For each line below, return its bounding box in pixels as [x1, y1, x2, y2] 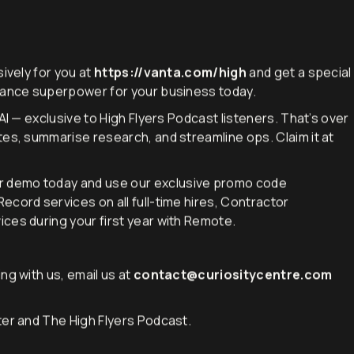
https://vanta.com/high [93, 88, 247, 107]
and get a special [247, 88, 352, 107]
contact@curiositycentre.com [133, 291, 333, 309]
